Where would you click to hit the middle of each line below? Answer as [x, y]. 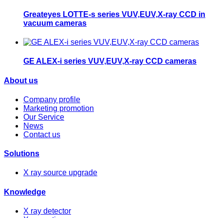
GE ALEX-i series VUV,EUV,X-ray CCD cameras [110, 61]
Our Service [44, 117]
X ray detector [47, 211]
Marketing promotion [59, 108]
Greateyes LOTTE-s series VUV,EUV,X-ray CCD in [114, 14]
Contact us [42, 134]
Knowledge [25, 192]
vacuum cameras [55, 23]
